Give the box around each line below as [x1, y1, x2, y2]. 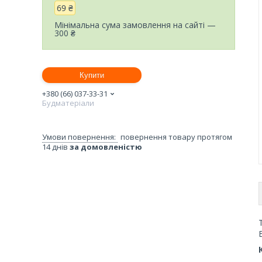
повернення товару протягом [120, 131, 232, 142]
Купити [80, 70, 104, 80]
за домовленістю [70, 141, 142, 152]
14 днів [42, 141, 70, 152]
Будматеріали [42, 97, 94, 108]
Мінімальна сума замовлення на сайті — [54, 19, 216, 30]
